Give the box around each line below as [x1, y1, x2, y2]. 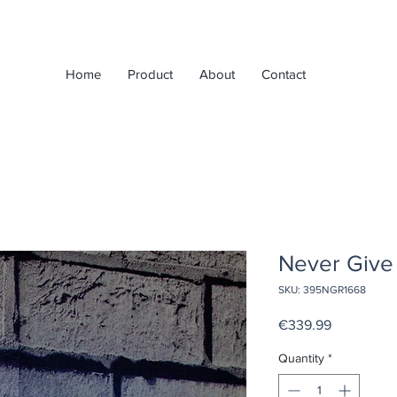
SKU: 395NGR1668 [278, 283, 366, 296]
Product [127, 66, 173, 82]
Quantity [278, 350, 324, 365]
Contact [261, 66, 306, 82]
